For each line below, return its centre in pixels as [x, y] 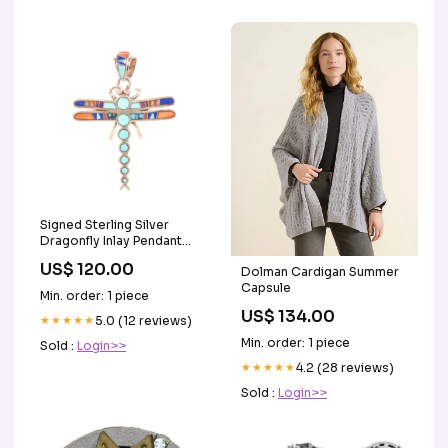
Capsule [266, 287]
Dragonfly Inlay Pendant [111, 240]
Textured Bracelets [97, 256]
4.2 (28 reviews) [345, 367]
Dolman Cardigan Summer [320, 271]
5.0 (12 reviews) [143, 320]
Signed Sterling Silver [104, 224]
